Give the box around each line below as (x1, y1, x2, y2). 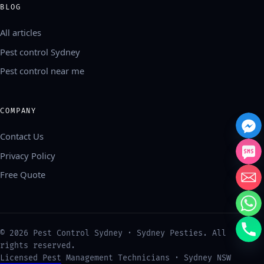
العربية (18, 229, 39, 239)
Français (18, 249, 49, 258)
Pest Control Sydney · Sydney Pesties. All (28, 229, 226, 239)
